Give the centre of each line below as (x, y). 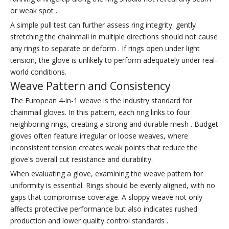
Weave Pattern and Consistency (90, 86)
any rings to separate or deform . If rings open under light (105, 49)
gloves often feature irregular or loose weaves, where (99, 136)
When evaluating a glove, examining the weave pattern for (107, 174)
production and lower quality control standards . (89, 221)
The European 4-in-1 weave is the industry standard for (101, 101)
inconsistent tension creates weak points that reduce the (104, 148)
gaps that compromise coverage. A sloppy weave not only (106, 197)
